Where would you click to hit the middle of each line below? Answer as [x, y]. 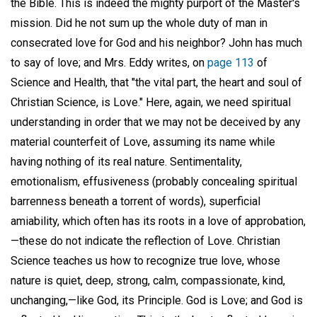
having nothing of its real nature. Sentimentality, [126, 162]
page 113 [231, 63]
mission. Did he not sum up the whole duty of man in [139, 23]
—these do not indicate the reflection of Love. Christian [145, 241]
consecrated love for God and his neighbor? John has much [156, 43]
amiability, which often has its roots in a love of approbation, [158, 221]
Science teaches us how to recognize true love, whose [145, 261]
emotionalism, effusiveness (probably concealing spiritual [154, 182]
